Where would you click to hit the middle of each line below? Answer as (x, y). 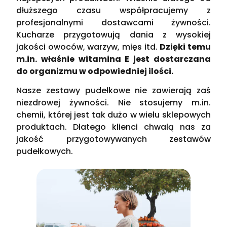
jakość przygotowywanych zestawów (113, 139)
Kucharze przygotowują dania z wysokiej (113, 34)
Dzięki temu (185, 47)
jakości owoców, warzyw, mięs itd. (88, 47)
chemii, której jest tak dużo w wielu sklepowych (113, 115)
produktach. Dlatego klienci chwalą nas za (113, 127)
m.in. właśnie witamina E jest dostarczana (113, 59)
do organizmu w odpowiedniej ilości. (95, 71)
